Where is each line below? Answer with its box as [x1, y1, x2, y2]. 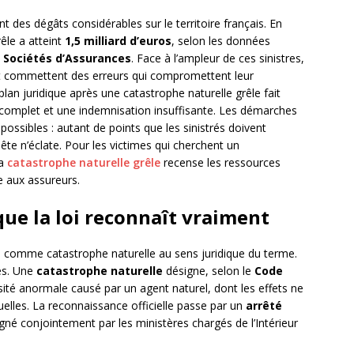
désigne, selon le [163, 263, 254, 279]
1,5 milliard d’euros [65, 33, 171, 49]
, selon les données [171, 33, 270, 49]
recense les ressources [160, 155, 281, 171]
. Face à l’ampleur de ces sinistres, [131, 51, 304, 66]
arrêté [246, 298, 282, 314]
